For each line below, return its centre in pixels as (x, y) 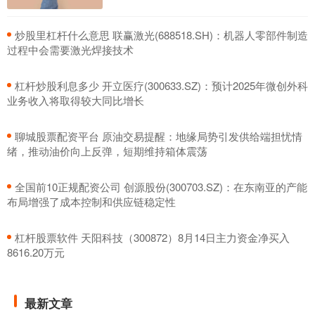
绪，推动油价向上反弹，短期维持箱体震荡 (107, 151)
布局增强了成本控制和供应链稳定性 (91, 202)
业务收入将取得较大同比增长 (76, 101)
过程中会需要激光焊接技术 (70, 50)
